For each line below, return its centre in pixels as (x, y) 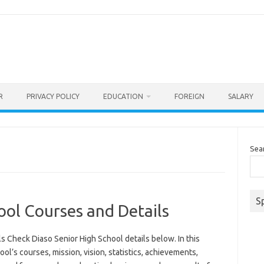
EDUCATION (123, 96)
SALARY (241, 96)
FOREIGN (189, 96)
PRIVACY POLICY (53, 96)
